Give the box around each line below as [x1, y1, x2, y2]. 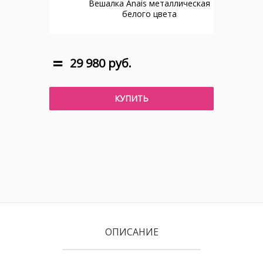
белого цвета [122, 8, 177, 19]
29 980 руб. [70, 55, 131, 71]
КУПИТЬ [114, 93, 149, 104]
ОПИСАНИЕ [104, 225, 159, 238]
